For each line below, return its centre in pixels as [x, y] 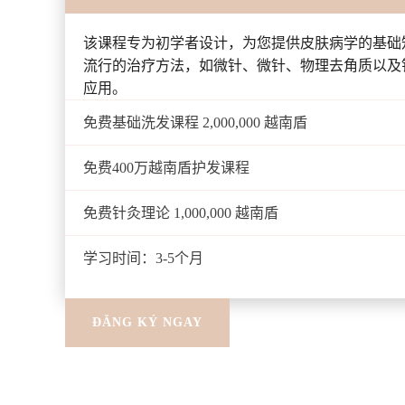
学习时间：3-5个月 [143, 258]
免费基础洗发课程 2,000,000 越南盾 [195, 122]
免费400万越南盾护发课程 [166, 168]
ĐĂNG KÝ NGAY [147, 322]
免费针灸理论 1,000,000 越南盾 [181, 213]
